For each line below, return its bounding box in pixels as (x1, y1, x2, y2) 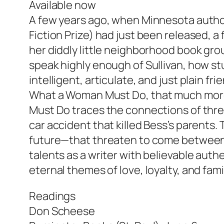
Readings (29, 188, 76, 204)
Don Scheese (29, 203, 95, 219)
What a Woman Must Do (29, 87, 146, 103)
